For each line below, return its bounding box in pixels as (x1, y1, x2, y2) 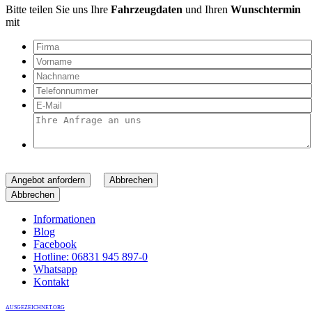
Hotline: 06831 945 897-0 (33, 250, 148, 263)
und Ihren (182, 3, 231, 15)
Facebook (33, 237, 77, 250)
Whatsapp (33, 263, 77, 275)
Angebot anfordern (11, 174, 85, 185)
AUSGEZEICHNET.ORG (6, 304, 65, 311)
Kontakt (33, 275, 69, 288)
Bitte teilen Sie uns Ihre (6, 3, 111, 15)
